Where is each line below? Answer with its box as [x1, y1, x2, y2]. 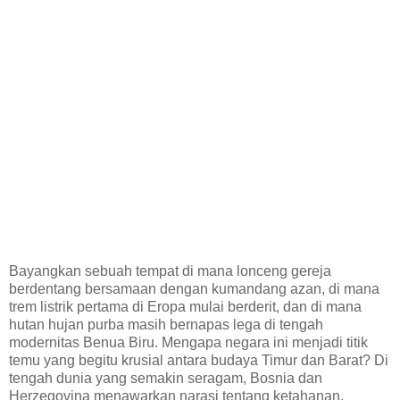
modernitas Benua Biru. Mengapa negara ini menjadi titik [9, 334, 368, 350]
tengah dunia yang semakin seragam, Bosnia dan [9, 370, 322, 386]
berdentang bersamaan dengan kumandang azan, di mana [9, 280, 379, 296]
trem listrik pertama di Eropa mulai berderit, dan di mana [9, 298, 362, 314]
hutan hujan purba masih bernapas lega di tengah [9, 316, 323, 332]
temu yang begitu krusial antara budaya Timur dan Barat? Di [9, 352, 388, 368]
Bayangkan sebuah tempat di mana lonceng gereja [9, 262, 331, 279]
